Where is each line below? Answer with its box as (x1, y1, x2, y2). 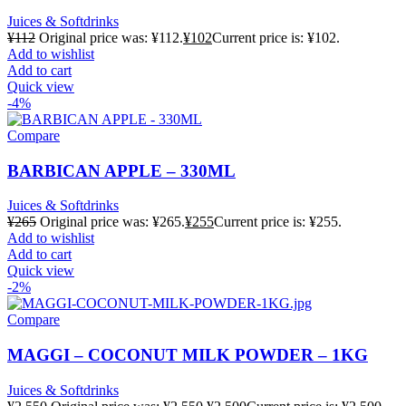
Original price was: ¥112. (39, 30, 183, 45)
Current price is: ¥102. (212, 30, 340, 45)
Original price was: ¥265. (40, 214, 185, 230)
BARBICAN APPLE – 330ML (7, 160, 236, 180)
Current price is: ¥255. (214, 214, 342, 230)
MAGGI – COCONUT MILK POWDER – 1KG (7, 345, 368, 365)
